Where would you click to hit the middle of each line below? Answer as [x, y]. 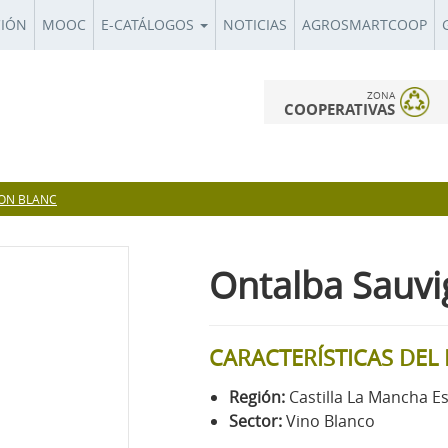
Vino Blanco [330, 420]
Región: [259, 396]
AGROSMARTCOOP [364, 24]
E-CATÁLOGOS [149, 24]
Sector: [257, 420]
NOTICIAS [255, 24]
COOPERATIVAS [339, 109]
